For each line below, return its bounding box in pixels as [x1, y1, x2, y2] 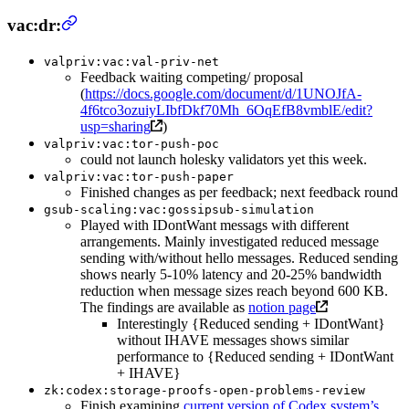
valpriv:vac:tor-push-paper [44, 169, 234, 184]
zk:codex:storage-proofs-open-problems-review [44, 383, 365, 397]
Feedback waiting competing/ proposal [80, 68, 303, 85]
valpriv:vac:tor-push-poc [44, 136, 219, 151]
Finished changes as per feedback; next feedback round [80, 184, 398, 200]
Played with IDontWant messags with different [80, 216, 349, 233]
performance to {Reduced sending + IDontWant [117, 348, 393, 364]
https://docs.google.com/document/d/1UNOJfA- [85, 85, 362, 101]
